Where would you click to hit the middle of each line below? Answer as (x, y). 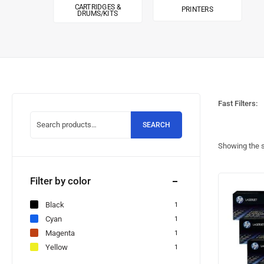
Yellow (57, 247)
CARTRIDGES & (98, 7)
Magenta (60, 233)
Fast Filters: (238, 103)
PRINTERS (197, 9)
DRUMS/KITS (98, 14)
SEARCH (156, 125)
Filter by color (60, 181)
